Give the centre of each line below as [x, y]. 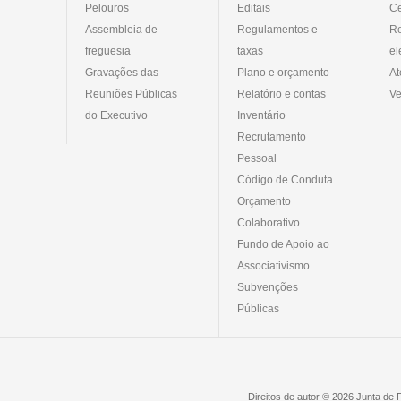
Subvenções [268, 287]
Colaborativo [269, 222]
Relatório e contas [282, 94]
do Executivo [116, 115]
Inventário [261, 115]
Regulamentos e [277, 29]
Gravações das [122, 72]
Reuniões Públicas [131, 94]
